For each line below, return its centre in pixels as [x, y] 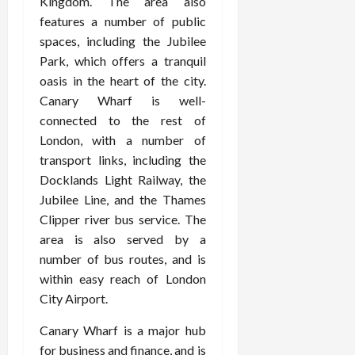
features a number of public [123, 21]
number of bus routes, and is [123, 259]
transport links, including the [123, 160]
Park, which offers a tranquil [123, 61]
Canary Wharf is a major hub [123, 330]
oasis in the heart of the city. [123, 80]
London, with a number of [123, 140]
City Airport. [74, 298]
